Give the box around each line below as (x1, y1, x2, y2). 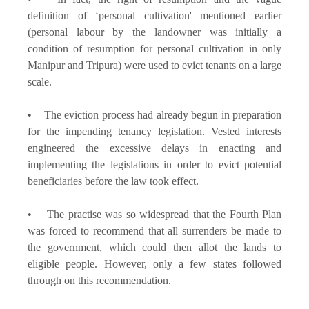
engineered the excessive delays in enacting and (28, 141, 281, 154)
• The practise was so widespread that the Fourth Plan (28, 208, 281, 220)
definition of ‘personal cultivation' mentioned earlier (28, 9, 281, 21)
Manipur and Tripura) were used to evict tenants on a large (28, 59, 281, 71)
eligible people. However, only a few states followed (28, 257, 281, 270)
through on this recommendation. (28, 274, 171, 286)
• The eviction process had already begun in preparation (28, 108, 281, 121)
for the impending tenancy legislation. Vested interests (28, 125, 281, 137)
